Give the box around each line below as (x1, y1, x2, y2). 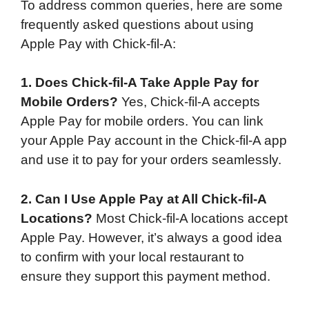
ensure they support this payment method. (21, 268, 270, 283)
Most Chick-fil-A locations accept (92, 210, 288, 226)
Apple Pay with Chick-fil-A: (21, 36, 176, 51)
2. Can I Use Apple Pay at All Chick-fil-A (21, 191, 266, 206)
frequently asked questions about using (21, 17, 254, 32)
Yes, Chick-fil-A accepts (118, 94, 260, 110)
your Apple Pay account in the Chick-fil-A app (21, 133, 287, 148)
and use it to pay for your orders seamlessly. (21, 152, 281, 168)
